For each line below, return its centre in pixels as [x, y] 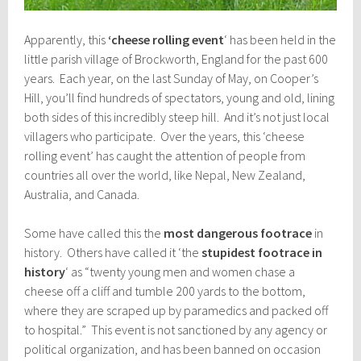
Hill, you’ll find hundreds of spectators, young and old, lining [180, 97]
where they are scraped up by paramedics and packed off [176, 310]
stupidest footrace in [262, 252]
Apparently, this [66, 39]
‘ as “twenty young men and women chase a [180, 271]
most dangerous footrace [238, 232]
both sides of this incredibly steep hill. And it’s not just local [177, 116]
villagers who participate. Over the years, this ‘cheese [165, 136]
